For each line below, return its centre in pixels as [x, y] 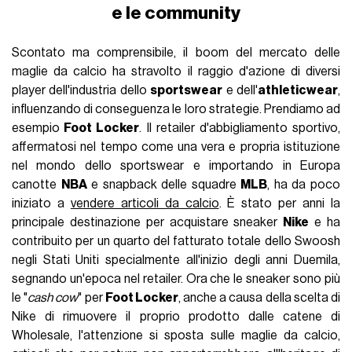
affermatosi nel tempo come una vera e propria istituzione [176, 147]
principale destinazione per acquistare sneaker [148, 223]
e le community [176, 13]
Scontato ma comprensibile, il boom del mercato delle [176, 53]
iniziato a [41, 204]
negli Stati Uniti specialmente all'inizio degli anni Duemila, [176, 260]
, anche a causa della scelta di [259, 298]
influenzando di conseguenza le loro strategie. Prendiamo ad [176, 110]
